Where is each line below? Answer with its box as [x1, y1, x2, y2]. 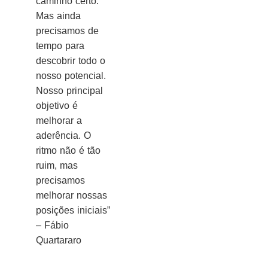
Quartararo [36, 235, 81, 246]
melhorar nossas [36, 190, 107, 201]
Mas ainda [36, 11, 81, 22]
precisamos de [36, 26, 99, 36]
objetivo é [36, 100, 78, 111]
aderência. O [36, 130, 91, 141]
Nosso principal [36, 86, 103, 96]
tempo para [36, 41, 84, 51]
